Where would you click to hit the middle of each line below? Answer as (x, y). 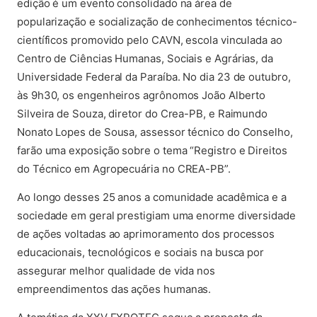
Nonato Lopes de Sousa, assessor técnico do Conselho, (155, 132)
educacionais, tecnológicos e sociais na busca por (141, 252)
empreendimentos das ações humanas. (114, 289)
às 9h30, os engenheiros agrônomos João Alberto (142, 95)
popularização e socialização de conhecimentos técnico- (157, 22)
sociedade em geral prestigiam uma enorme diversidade (156, 215)
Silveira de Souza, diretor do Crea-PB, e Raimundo (143, 114)
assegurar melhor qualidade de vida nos (116, 271)
